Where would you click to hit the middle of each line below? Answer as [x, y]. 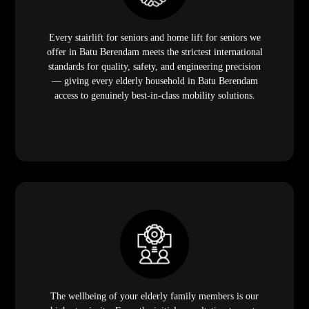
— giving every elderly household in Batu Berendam [154, 81]
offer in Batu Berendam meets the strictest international [154, 52]
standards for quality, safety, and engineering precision [154, 67]
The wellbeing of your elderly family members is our [154, 297]
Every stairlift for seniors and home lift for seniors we [154, 38]
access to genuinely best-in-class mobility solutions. [154, 96]
